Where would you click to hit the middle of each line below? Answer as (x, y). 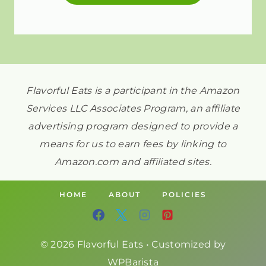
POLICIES (184, 195)
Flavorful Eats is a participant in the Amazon (133, 90)
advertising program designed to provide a (133, 126)
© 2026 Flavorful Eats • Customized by (133, 245)
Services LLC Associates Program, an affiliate (133, 108)
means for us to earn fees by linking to (133, 144)
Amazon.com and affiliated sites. (133, 161)
